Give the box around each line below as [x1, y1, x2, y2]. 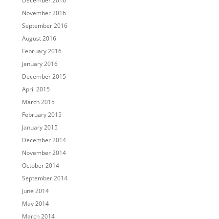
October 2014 [22, 161, 59, 170]
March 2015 [22, 98, 55, 107]
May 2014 [22, 199, 49, 208]
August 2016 [22, 34, 56, 43]
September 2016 [22, 22, 67, 30]
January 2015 [22, 123, 58, 132]
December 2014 [22, 136, 66, 145]
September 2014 [22, 174, 67, 183]
